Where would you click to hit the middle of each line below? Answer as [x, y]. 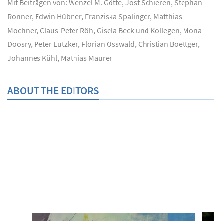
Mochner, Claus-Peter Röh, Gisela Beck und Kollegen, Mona [105, 30]
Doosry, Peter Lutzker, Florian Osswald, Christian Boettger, [104, 44]
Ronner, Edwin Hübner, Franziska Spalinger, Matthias [95, 17]
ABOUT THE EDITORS [53, 91]
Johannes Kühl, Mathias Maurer [60, 58]
